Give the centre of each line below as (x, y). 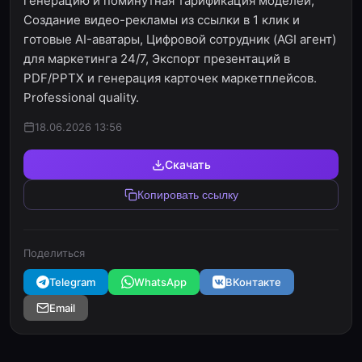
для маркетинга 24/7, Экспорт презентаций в (157, 59)
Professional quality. (81, 97)
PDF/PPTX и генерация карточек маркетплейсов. (170, 78)
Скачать (187, 164)
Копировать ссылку (187, 195)
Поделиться (54, 253)
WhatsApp (160, 282)
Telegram (72, 282)
